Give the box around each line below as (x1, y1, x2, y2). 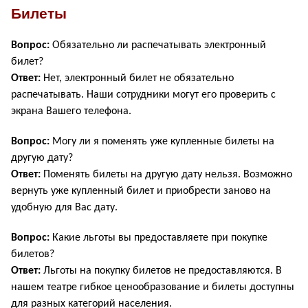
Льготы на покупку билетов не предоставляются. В (41, 265, 282, 276)
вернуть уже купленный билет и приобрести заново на (11, 185, 271, 197)
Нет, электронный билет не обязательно (41, 72, 234, 84)
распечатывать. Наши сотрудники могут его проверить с (11, 89, 276, 100)
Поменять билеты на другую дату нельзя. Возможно (41, 168, 292, 180)
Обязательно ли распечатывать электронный (49, 39, 266, 51)
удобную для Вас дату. (11, 201, 118, 213)
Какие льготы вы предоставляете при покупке (49, 232, 267, 243)
